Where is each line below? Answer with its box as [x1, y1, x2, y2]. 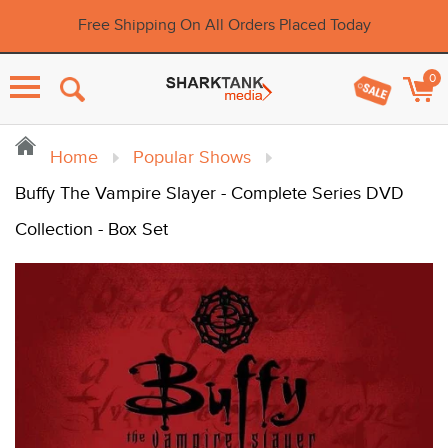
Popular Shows [133, 147, 251, 168]
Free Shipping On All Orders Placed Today [77, 16, 371, 35]
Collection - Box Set [15, 219, 168, 240]
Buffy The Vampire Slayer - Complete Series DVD [15, 183, 404, 204]
